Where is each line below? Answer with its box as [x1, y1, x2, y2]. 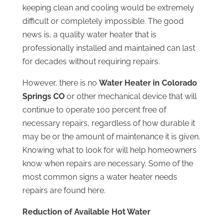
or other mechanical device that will [64, 92, 197, 102]
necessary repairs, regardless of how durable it [22, 118, 195, 128]
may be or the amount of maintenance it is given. [22, 132, 200, 142]
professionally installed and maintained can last [22, 43, 195, 53]
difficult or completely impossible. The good [22, 16, 184, 26]
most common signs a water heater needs [22, 172, 177, 182]
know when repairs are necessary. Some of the [22, 159, 193, 169]
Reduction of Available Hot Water [22, 207, 150, 217]
